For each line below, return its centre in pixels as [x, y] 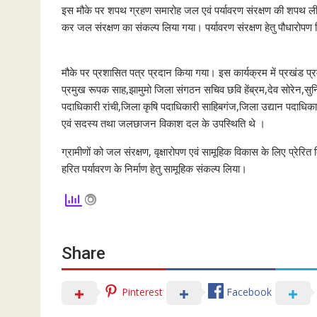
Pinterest [142, 292]
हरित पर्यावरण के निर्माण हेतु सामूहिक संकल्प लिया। [154, 168]
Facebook [249, 292]
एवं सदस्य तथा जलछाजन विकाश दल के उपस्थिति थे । [163, 123]
